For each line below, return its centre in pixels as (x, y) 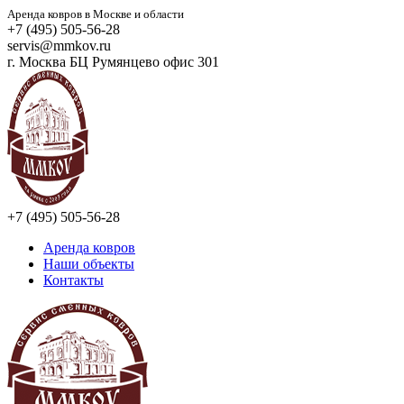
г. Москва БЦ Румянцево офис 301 (113, 62)
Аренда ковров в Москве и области (96, 14)
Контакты (73, 280)
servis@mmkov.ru (59, 46)
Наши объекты (89, 264)
